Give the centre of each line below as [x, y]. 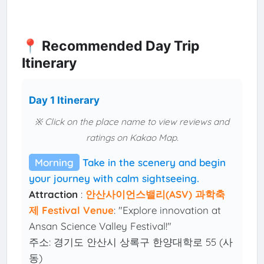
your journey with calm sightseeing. [114, 179]
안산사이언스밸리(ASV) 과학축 [156, 194]
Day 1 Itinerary [65, 100]
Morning [55, 163]
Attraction [54, 194]
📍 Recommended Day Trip [110, 46]
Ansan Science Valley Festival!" [100, 226]
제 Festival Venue [72, 210]
